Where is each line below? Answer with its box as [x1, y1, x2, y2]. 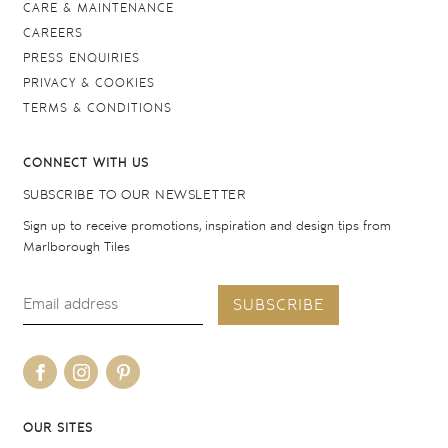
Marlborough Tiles [22, 239, 130, 257]
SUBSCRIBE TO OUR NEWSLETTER [22, 186, 246, 204]
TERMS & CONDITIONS [22, 100, 172, 116]
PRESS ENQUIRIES [22, 50, 140, 66]
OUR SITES [22, 421, 93, 437]
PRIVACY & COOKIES [22, 75, 155, 91]
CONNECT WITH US [22, 155, 149, 171]
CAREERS [22, 25, 83, 41]
